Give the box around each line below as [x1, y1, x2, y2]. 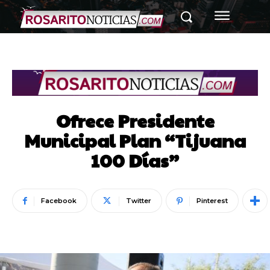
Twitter [126, 196, 151, 206]
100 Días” [91, 148, 179, 173]
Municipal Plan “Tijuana [24, 128, 246, 153]
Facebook [41, 196, 77, 206]
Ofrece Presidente [55, 108, 215, 133]
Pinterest [196, 196, 228, 206]
